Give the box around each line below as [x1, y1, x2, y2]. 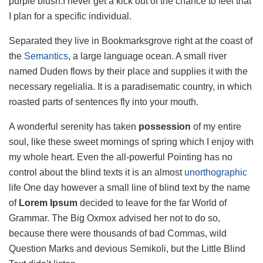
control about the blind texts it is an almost [9, 167, 184, 177]
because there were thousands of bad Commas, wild [9, 228, 227, 238]
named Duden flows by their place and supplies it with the [9, 66, 248, 76]
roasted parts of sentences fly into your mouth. [9, 96, 198, 107]
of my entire [191, 121, 241, 131]
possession [139, 121, 191, 131]
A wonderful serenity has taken [9, 121, 139, 131]
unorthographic [184, 167, 247, 177]
